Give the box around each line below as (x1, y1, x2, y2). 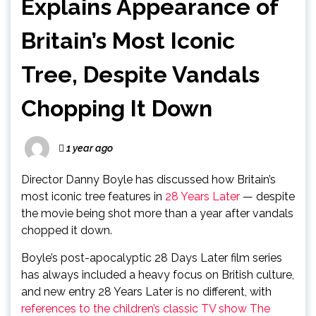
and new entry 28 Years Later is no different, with (21, 285, 272, 298)
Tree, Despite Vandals (21, 61, 260, 87)
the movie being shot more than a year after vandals (21, 207, 293, 220)
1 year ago (64, 142, 113, 154)
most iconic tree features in (21, 190, 165, 203)
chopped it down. (21, 224, 112, 237)
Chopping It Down (21, 95, 212, 121)
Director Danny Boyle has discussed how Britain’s (21, 173, 276, 186)
